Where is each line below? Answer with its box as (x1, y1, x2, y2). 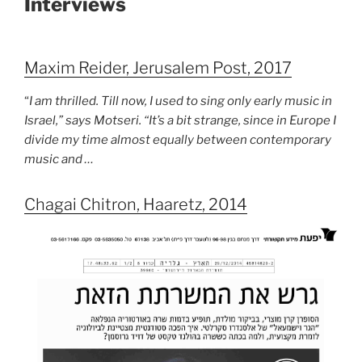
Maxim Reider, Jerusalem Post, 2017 (24, 57, 292, 78)
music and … (24, 151, 94, 166)
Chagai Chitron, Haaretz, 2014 (24, 194, 247, 214)
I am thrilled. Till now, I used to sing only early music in (29, 93, 332, 108)
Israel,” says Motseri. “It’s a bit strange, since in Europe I (24, 112, 336, 128)
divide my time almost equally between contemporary (24, 132, 331, 147)
